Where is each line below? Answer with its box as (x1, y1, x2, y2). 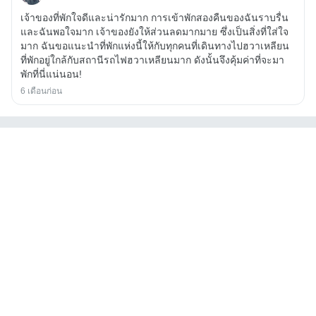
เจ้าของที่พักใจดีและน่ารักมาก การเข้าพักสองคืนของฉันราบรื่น (20, 11, 288, 23)
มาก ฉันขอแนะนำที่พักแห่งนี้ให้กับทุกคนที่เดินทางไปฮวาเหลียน (20, 39, 289, 51)
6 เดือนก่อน (20, 85, 62, 96)
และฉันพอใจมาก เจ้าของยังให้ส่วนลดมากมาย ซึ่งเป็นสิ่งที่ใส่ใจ (20, 25, 288, 37)
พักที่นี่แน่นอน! (20, 68, 82, 80)
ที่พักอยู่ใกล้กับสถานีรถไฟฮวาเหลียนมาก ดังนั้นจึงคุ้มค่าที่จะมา (20, 54, 284, 66)
